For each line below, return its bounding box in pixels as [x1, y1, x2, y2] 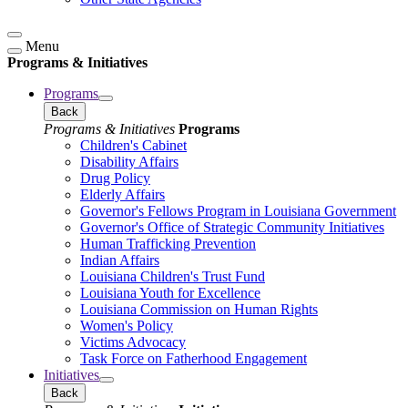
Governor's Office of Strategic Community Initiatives [80, 219, 384, 235]
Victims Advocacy [80, 333, 186, 350]
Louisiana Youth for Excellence [80, 284, 260, 301]
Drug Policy [80, 169, 150, 186]
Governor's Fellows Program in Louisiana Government [80, 202, 396, 219]
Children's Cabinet [80, 137, 187, 153]
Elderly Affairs [80, 186, 165, 202]
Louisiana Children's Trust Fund [80, 268, 265, 284]
